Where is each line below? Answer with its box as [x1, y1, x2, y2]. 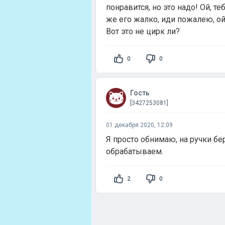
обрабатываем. [106, 147, 163, 156]
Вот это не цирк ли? [106, 27, 180, 36]
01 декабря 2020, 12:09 [106, 122, 173, 129]
